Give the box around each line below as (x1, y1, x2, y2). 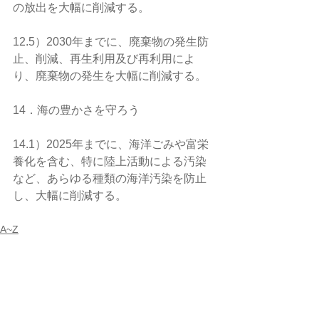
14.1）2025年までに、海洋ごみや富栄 (13, 138, 209, 150)
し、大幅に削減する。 (13, 189, 127, 202)
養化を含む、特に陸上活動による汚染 (13, 155, 206, 167)
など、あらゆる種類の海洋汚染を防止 (13, 172, 206, 184)
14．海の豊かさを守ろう (13, 104, 140, 116)
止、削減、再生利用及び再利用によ (13, 53, 195, 65)
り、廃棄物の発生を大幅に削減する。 (13, 70, 206, 82)
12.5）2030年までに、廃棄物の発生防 (13, 36, 209, 48)
